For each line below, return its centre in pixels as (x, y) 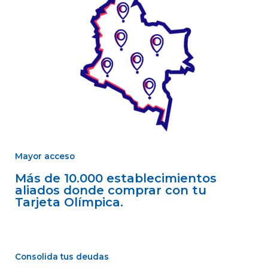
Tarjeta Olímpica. (69, 202)
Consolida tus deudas (62, 257)
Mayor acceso (45, 156)
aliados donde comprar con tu (111, 191)
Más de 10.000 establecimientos (116, 179)
